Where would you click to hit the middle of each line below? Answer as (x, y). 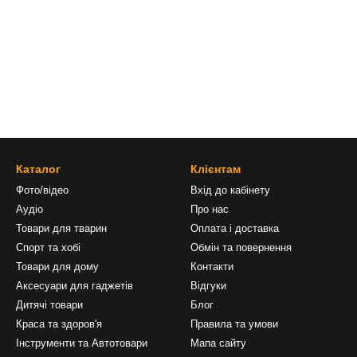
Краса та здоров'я (59, 324)
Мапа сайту (218, 343)
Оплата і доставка (235, 228)
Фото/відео (42, 190)
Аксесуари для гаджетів (75, 286)
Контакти (212, 267)
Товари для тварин (61, 228)
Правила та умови (234, 324)
